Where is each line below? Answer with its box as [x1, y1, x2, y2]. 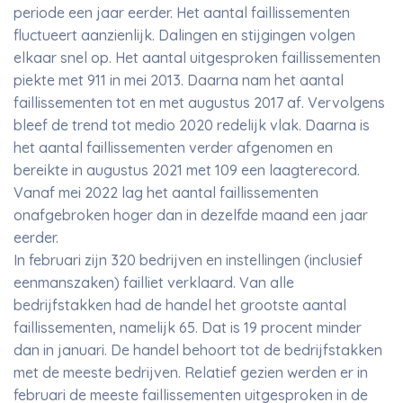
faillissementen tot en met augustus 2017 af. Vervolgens [13, 94, 385, 112]
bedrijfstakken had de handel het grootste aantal [13, 296, 346, 314]
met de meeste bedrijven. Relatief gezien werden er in [13, 363, 368, 381]
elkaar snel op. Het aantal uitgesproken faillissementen [13, 49, 381, 67]
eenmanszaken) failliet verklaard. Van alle [13, 273, 294, 291]
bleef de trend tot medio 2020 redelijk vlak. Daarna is [13, 116, 370, 134]
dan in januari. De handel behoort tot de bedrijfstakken [13, 341, 382, 359]
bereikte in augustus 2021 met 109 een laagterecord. [13, 161, 360, 179]
